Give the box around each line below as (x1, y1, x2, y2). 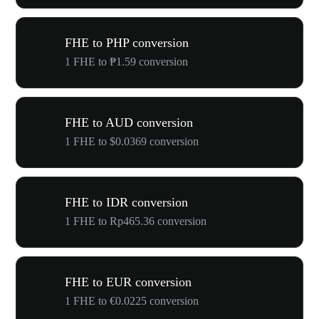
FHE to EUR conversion (65, 275, 192, 289)
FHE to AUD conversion (65, 115, 193, 130)
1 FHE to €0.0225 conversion (65, 295, 199, 307)
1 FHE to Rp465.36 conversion (65, 215, 206, 227)
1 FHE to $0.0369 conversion (65, 135, 199, 147)
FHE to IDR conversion (65, 195, 188, 209)
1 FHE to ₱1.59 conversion (65, 56, 188, 68)
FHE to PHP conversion (65, 36, 189, 50)
